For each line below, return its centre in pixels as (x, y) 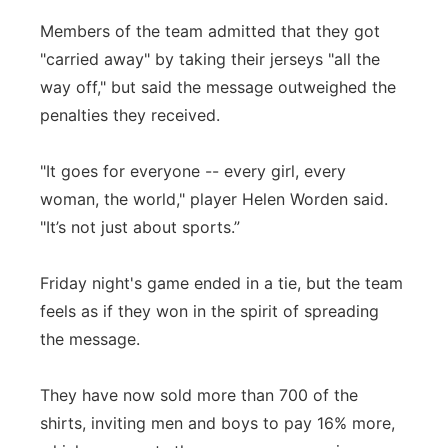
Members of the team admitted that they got (210, 31)
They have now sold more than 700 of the (199, 395)
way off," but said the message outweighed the (218, 87)
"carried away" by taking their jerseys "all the (210, 59)
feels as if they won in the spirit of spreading (209, 311)
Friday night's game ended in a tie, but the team (221, 283)
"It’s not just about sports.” (140, 227)
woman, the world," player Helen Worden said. (214, 199)
